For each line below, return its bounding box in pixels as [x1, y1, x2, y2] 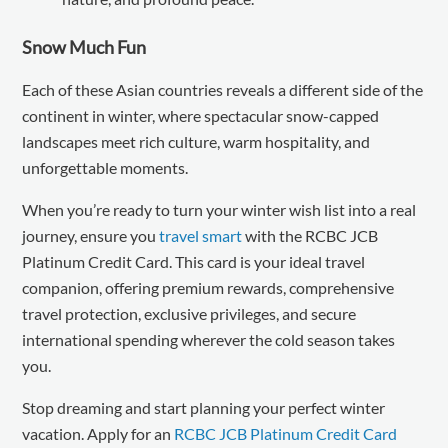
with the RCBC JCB [242, 225, 379, 245]
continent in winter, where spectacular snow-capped [22, 105, 380, 125]
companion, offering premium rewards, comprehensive [22, 277, 395, 297]
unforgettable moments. [22, 157, 189, 177]
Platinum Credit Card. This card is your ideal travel [22, 251, 366, 271]
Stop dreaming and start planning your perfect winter [22, 397, 386, 417]
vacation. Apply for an [22, 423, 175, 443]
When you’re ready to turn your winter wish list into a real [22, 199, 417, 219]
